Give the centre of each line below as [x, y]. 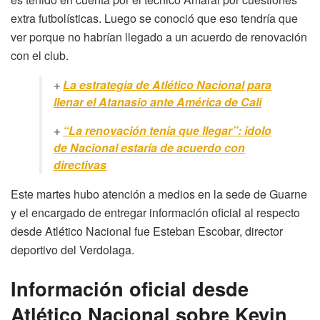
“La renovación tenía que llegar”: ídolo [167, 131]
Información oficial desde [130, 288]
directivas [80, 165]
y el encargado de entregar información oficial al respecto [155, 213]
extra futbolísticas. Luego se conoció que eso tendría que [154, 19]
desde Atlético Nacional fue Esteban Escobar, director [147, 231]
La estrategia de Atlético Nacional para [167, 85]
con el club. [40, 56]
